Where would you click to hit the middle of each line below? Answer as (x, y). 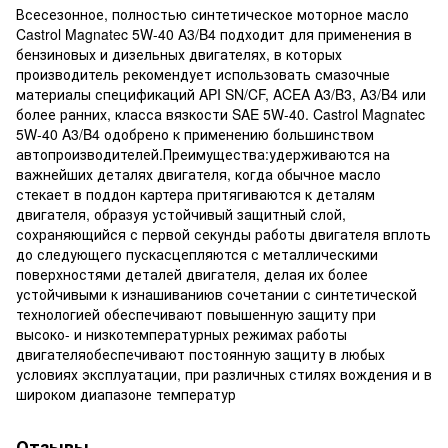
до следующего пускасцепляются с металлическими (197, 253)
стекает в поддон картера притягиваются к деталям (195, 193)
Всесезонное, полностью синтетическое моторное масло (212, 13)
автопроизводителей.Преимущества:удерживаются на (203, 153)
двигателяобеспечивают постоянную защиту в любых (200, 353)
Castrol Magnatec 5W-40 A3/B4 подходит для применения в (214, 33)
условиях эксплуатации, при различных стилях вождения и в (224, 373)
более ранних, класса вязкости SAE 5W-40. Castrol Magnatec (220, 113)
